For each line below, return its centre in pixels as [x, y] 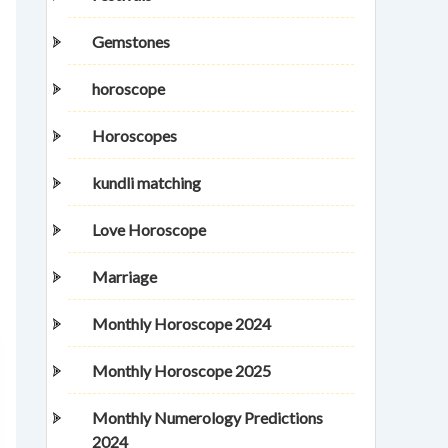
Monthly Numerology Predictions [207, 418]
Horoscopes [134, 136]
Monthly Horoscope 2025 [181, 371]
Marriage [124, 277]
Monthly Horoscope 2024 [181, 324]
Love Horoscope [149, 230]
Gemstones [131, 42]
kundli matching [146, 183]
